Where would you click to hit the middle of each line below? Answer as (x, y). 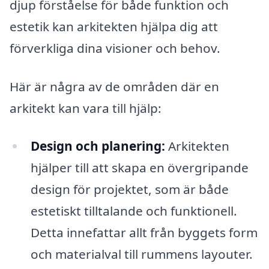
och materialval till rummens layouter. (141, 254)
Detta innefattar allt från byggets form (144, 233)
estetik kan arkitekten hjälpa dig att (114, 26)
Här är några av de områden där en (114, 86)
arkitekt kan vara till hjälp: (86, 108)
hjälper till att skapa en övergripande (139, 168)
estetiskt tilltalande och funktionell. (134, 211)
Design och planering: (98, 146)
